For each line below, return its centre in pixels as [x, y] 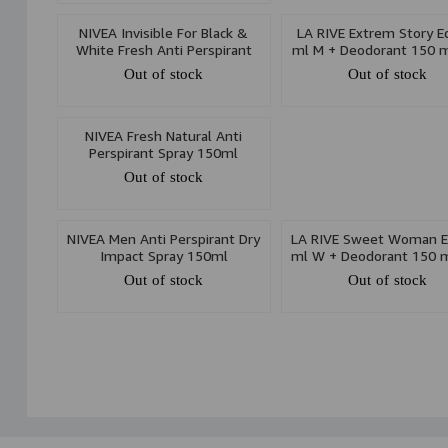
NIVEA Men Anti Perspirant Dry [164, 239]
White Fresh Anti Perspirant [163, 50]
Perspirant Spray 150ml [164, 153]
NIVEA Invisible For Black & [164, 33]
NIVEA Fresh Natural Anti [164, 136]
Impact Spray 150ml [163, 256]
